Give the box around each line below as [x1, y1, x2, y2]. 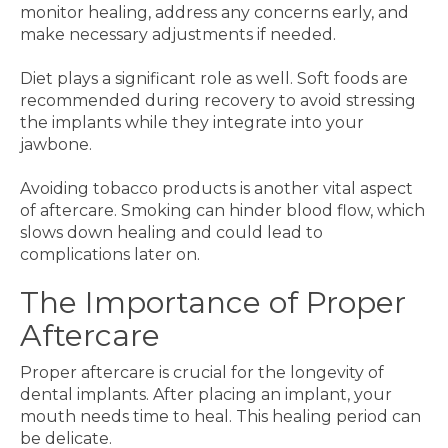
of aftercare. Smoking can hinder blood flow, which [20, 201, 425, 220]
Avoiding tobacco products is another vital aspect [20, 179, 413, 198]
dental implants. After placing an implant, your [20, 385, 392, 404]
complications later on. [20, 245, 200, 264]
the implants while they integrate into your [20, 113, 364, 132]
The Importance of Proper [20, 284, 406, 321]
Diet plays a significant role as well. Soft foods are [20, 69, 408, 88]
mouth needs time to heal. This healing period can [20, 407, 421, 426]
